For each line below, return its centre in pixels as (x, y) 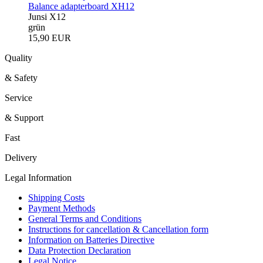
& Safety (21, 77)
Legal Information (38, 177)
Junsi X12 (47, 16)
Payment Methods (62, 208)
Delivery (21, 157)
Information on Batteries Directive (91, 240)
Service (18, 97)
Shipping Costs (56, 197)
